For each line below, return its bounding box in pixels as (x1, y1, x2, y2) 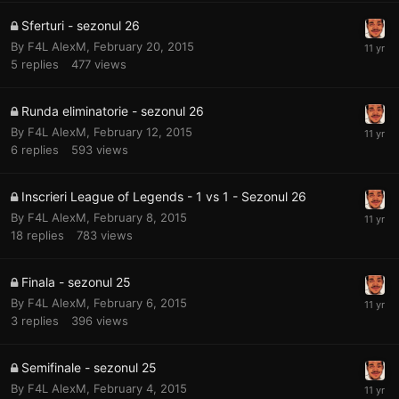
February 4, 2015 (94, 380, 187, 395)
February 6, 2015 (94, 295, 187, 310)
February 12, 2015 (94, 124, 192, 139)
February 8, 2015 (94, 209, 187, 224)
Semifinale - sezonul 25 (21, 359, 157, 375)
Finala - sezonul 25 (21, 273, 131, 289)
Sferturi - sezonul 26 (21, 17, 140, 33)
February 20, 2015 (94, 38, 194, 53)
